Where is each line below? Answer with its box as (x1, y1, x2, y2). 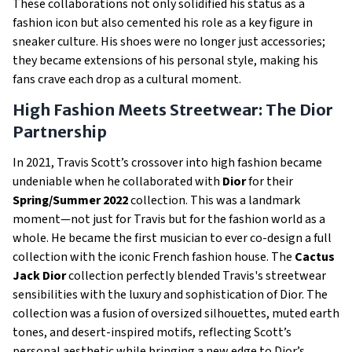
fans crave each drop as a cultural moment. (13, 71, 241, 88)
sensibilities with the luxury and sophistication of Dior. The (13, 286, 328, 303)
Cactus (295, 248, 335, 266)
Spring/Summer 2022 (13, 192, 128, 209)
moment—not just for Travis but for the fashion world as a (13, 211, 325, 228)
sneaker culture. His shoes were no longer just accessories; (13, 33, 325, 50)
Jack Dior (13, 267, 66, 284)
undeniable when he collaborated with (13, 173, 222, 190)
